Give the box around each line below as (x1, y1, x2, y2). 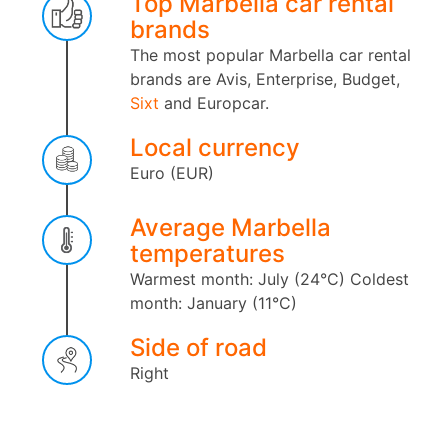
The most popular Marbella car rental (130, 45, 411, 65)
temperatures (130, 239, 285, 268)
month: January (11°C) (130, 293, 297, 313)
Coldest (345, 269, 409, 289)
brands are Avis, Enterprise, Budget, (130, 69, 400, 89)
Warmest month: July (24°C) (130, 269, 345, 289)
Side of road (130, 333, 267, 362)
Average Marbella (130, 213, 331, 242)
